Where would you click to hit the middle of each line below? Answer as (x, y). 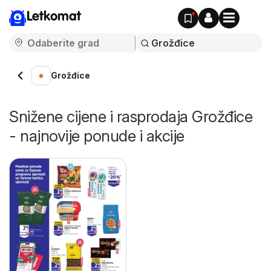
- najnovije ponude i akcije (97, 136)
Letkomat (54, 17)
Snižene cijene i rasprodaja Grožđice (131, 116)
